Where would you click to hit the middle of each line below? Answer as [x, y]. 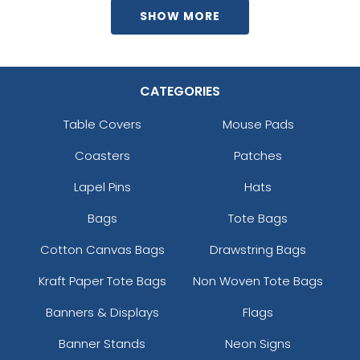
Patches [258, 155]
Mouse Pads [258, 124]
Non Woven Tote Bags [258, 280]
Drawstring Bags [258, 249]
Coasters [102, 155]
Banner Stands [102, 343]
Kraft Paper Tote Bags [102, 280]
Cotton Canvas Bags [102, 249]
